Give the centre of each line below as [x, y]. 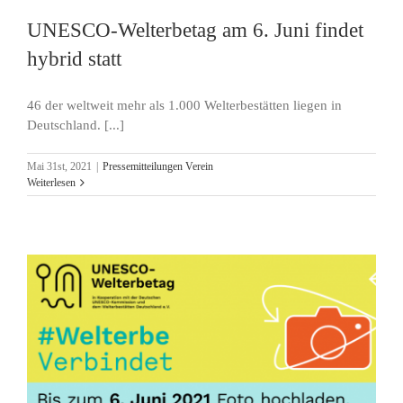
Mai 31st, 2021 [59, 166]
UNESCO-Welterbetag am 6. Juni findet [195, 29]
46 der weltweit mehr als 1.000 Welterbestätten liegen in [184, 105]
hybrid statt [74, 58]
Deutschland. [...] [76, 125]
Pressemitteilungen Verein [158, 166]
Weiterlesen [51, 182]
